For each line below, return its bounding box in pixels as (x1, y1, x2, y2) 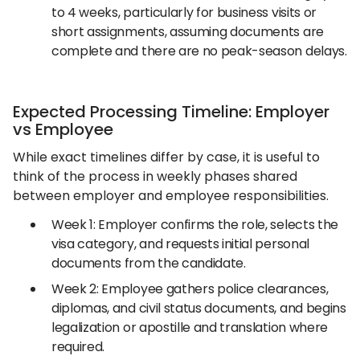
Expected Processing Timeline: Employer (13, 100, 329, 123)
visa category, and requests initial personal (51, 235, 309, 253)
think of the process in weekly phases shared (13, 167, 297, 186)
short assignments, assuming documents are (51, 22, 324, 41)
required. (51, 337, 105, 356)
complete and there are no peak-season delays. (51, 42, 347, 60)
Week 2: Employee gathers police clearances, (51, 280, 329, 298)
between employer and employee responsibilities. (13, 186, 329, 205)
